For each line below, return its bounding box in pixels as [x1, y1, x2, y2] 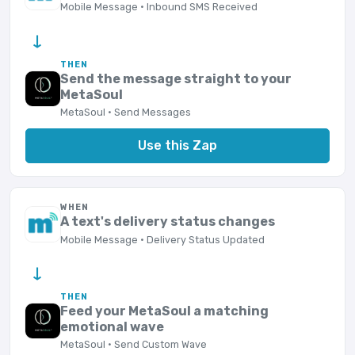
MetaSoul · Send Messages [60, 105, 192, 118]
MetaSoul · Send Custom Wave [60, 338, 208, 351]
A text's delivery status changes [60, 214, 276, 230]
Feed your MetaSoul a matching [60, 303, 269, 319]
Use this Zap [138, 137, 217, 153]
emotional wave [60, 319, 165, 334]
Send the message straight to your [60, 71, 292, 86]
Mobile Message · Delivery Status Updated [60, 233, 265, 246]
